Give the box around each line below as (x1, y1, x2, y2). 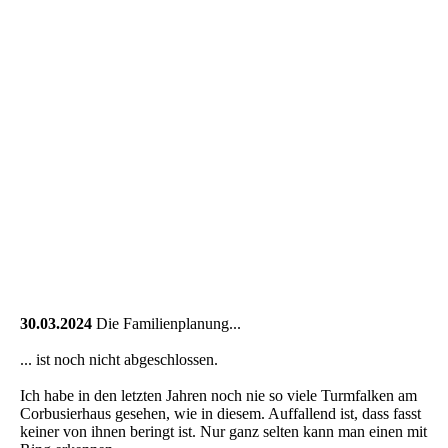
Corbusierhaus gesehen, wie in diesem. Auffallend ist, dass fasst (20, 405, 421, 423)
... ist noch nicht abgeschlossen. (20, 351, 222, 369)
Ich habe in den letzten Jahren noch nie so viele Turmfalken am (20, 387, 417, 405)
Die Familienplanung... (96, 315, 241, 333)
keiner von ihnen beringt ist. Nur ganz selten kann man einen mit (20, 423, 427, 441)
